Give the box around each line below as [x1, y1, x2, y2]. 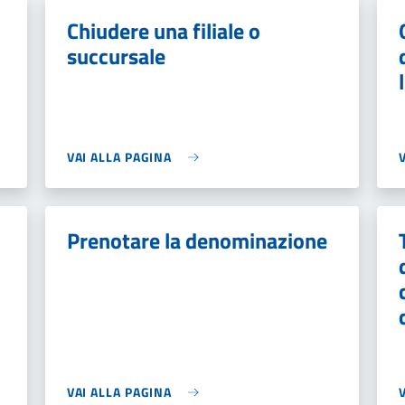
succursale [66, 40, 165, 72]
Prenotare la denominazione [66, 224, 327, 257]
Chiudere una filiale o [66, 14, 260, 47]
